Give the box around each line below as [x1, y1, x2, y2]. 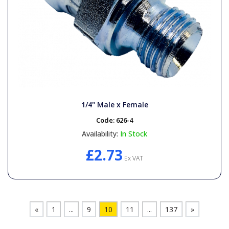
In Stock [120, 128, 147, 139]
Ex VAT [123, 153, 143, 163]
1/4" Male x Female [81, 99, 148, 109]
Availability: [82, 128, 118, 139]
